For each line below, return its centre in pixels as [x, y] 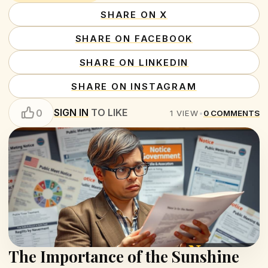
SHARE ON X [134, 14]
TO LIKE [108, 112]
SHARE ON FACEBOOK [134, 38]
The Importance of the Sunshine [124, 256]
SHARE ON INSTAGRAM [134, 86]
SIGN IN [71, 112]
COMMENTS [235, 113]
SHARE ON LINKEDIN [134, 62]
